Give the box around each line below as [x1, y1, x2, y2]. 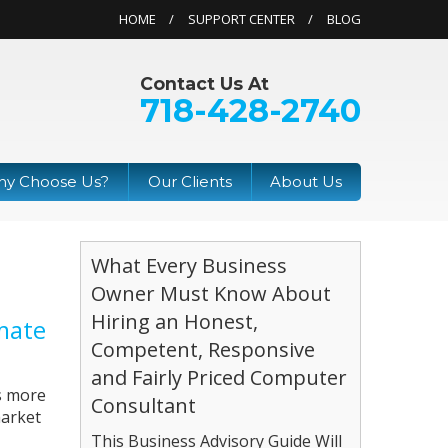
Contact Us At [140, 73, 269, 94]
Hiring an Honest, [91, 307, 259, 335]
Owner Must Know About [91, 279, 332, 307]
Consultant [91, 391, 197, 419]
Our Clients [147, 172, 232, 192]
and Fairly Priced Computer [91, 363, 348, 391]
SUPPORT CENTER [188, 10, 295, 28]
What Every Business [91, 251, 288, 279]
